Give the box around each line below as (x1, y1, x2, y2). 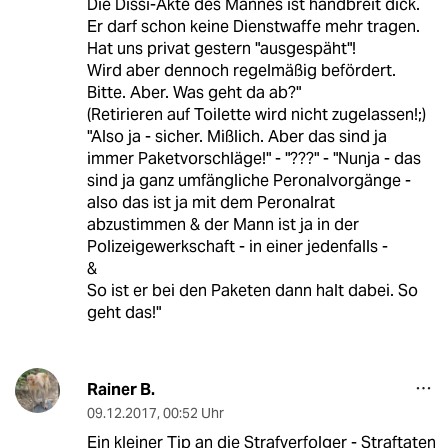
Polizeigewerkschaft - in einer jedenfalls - (86, 236, 388, 258)
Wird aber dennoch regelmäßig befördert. (86, 60, 396, 82)
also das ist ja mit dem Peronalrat (86, 192, 335, 214)
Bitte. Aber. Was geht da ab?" (86, 82, 301, 104)
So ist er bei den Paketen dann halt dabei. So (86, 280, 418, 302)
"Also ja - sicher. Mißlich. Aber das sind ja (86, 126, 387, 148)
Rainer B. (86, 379, 155, 401)
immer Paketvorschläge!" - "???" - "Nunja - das (86, 148, 421, 170)
